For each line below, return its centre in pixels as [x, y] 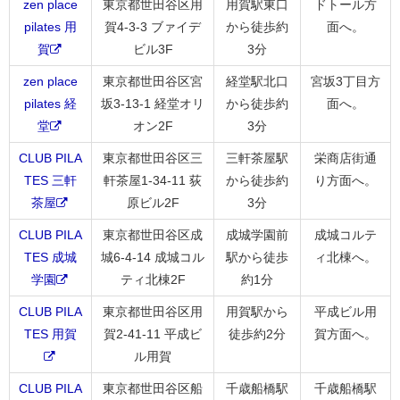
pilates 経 [50, 103]
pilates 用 [50, 26]
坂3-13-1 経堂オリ [153, 103]
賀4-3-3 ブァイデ [153, 26]
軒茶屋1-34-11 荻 [153, 180]
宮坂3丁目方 [346, 81]
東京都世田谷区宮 [153, 81]
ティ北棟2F [153, 279]
